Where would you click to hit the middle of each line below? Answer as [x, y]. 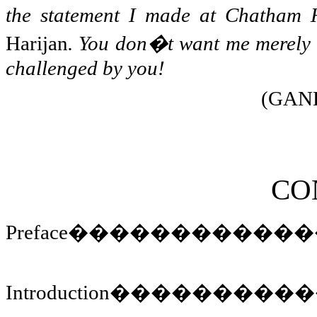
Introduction [58, 292]
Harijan [37, 43]
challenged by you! [85, 68]
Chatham [264, 15]
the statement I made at [116, 15]
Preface [37, 232]
